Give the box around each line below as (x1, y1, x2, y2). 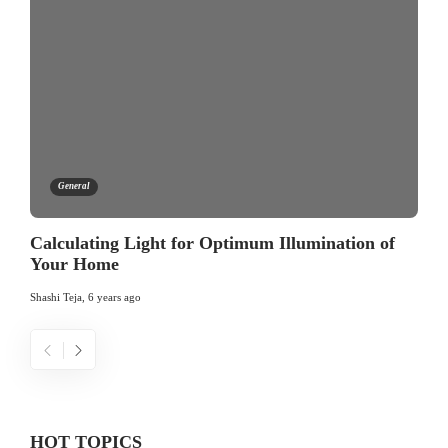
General (58, 181, 90, 192)
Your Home (30, 254, 119, 275)
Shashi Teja (30, 291, 82, 304)
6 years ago (88, 291, 141, 304)
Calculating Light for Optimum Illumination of (30, 233, 395, 254)
